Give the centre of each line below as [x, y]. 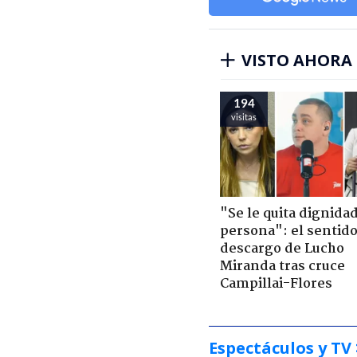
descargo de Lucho [282, 249]
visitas [244, 116]
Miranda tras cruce [282, 266]
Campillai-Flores [276, 284]
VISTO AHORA [297, 60]
